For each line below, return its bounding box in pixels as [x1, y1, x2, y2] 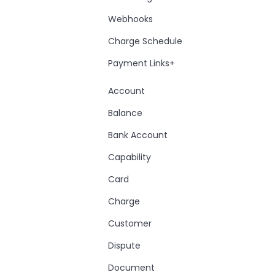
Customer [108, 217, 152, 230]
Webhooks [108, 13, 153, 25]
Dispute [108, 239, 141, 252]
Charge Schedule [108, 35, 182, 47]
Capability [108, 151, 151, 163]
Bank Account [108, 129, 168, 141]
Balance [108, 107, 142, 119]
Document [108, 261, 155, 274]
